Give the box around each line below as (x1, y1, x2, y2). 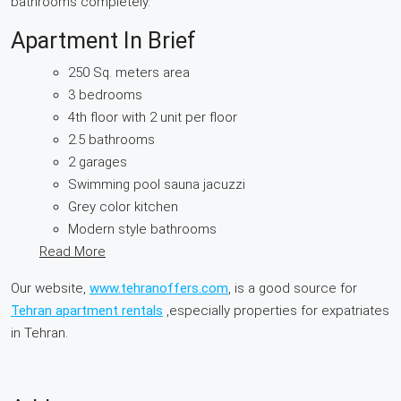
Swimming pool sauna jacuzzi (68, 175, 245, 192)
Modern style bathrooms (68, 220, 217, 237)
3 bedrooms (68, 86, 142, 103)
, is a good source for (228, 279, 357, 296)
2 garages (68, 153, 127, 170)
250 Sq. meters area (68, 64, 190, 81)
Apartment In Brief (11, 27, 196, 54)
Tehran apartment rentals (11, 302, 163, 319)
